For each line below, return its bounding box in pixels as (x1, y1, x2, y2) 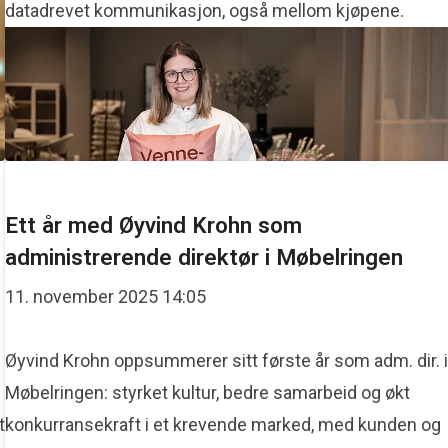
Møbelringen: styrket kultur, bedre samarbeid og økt (5, 382, 411, 403)
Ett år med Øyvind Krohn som (5, 212, 303, 238)
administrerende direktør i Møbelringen (5, 244, 404, 270)
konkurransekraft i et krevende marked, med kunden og (5, 414, 442, 435)
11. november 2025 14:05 (5, 286, 207, 307)
